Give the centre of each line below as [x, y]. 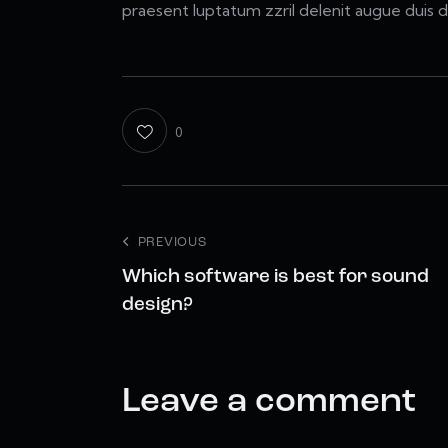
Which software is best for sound [275, 277]
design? [157, 305]
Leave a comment [269, 402]
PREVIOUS [172, 242]
